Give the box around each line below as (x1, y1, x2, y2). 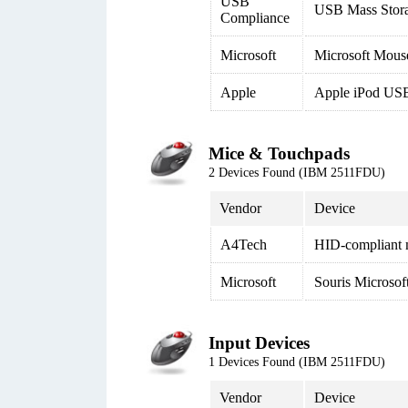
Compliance (220, 10, 290, 25)
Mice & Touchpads (209, 144, 350, 163)
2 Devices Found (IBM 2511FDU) (209, 166, 385, 179)
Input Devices (209, 333, 310, 352)
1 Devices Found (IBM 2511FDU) (209, 355, 385, 369)
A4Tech (220, 237, 267, 252)
